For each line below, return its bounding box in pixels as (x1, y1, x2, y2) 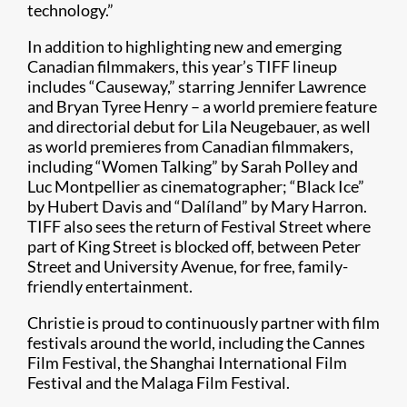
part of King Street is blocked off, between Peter (27, 236, 361, 257)
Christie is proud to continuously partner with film (27, 313, 380, 333)
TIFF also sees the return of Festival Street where (27, 216, 371, 237)
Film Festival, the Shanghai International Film (27, 352, 347, 373)
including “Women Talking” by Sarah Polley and (27, 156, 358, 177)
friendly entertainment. (27, 276, 193, 297)
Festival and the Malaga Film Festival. (27, 372, 290, 393)
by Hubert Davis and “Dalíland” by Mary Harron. (27, 196, 367, 217)
